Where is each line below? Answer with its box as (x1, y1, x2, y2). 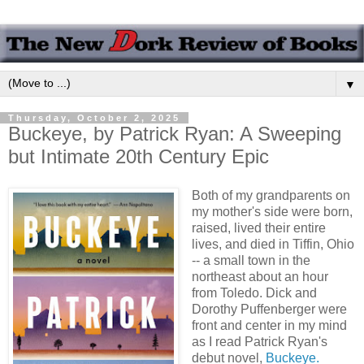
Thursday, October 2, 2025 (8, 113, 180, 123)
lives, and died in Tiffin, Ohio (191, 236, 354, 251)
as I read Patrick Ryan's (191, 334, 327, 349)
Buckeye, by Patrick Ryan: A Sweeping (8, 123, 341, 145)
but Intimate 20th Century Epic (8, 145, 269, 168)
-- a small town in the (191, 253, 310, 267)
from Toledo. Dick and (191, 285, 317, 300)
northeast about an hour (191, 269, 328, 284)
